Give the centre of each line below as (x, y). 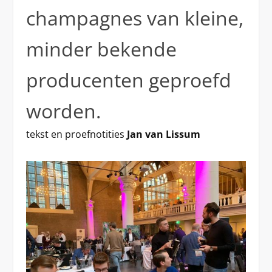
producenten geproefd (128, 80)
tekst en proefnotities (76, 134)
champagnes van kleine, (134, 18)
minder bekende (101, 49)
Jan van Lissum (163, 134)
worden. (63, 111)
